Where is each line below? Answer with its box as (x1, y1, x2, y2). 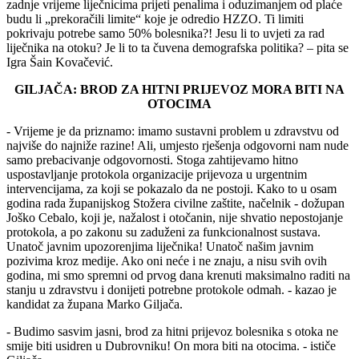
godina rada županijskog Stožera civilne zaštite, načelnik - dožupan (6, 196, 345, 210)
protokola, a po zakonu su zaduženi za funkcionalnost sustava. (6, 224, 321, 239)
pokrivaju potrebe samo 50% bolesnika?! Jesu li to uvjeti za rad (6, 26, 325, 40)
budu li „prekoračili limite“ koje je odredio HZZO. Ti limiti (6, 11, 304, 26)
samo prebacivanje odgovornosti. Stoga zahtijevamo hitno (6, 152, 298, 167)
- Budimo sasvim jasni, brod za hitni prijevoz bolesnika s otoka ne (6, 324, 338, 338)
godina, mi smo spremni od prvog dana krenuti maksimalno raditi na (6, 268, 350, 282)
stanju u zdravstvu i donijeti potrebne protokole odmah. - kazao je (6, 282, 337, 296)
